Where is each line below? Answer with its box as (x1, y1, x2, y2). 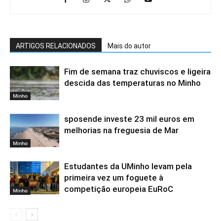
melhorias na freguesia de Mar (64, 125, 179, 136)
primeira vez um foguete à (64, 173, 163, 183)
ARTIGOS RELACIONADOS (16, 42, 96, 50)
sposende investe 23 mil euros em (64, 114, 194, 124)
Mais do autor (108, 42, 151, 50)
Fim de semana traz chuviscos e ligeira (64, 67, 211, 77)
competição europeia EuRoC (64, 184, 173, 194)
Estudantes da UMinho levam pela (64, 161, 192, 172)
